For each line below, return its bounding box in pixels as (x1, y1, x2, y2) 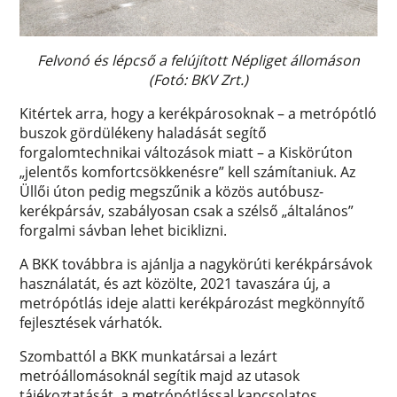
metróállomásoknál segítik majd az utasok (19, 365, 300, 385)
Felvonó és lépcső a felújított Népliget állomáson (37, 50, 360, 70)
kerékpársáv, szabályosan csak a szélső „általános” (19, 200, 354, 221)
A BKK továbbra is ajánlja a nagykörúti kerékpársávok (19, 253, 373, 274)
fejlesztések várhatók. (19, 312, 163, 332)
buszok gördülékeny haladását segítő (19, 122, 268, 143)
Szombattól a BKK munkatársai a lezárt (19, 346, 278, 366)
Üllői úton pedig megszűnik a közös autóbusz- (19, 181, 324, 201)
